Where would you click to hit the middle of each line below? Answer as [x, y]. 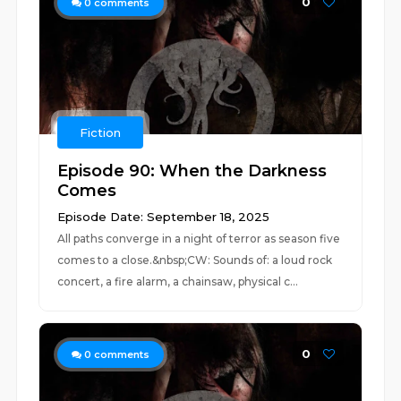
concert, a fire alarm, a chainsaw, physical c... [178, 282]
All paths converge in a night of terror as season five [199, 239]
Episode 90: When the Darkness [192, 171]
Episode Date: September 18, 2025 [164, 217]
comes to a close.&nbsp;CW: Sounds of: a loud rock [195, 260]
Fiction [101, 132]
